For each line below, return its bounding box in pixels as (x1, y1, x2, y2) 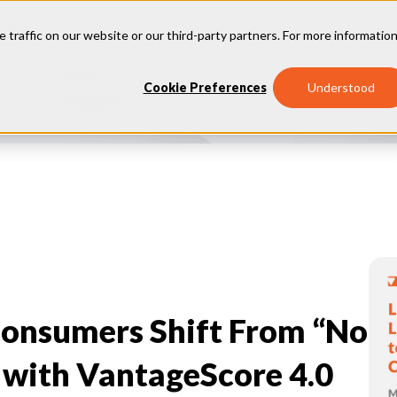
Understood (307, 80, 375, 96)
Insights (66, 91, 123, 111)
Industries (207, 79, 279, 98)
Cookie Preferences (143, 80, 267, 96)
